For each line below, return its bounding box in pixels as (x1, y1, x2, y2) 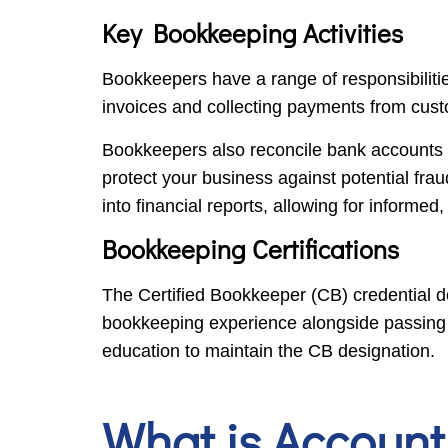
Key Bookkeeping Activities (102, 16, 403, 51)
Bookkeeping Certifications (102, 232, 399, 267)
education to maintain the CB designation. (102, 341, 440, 362)
